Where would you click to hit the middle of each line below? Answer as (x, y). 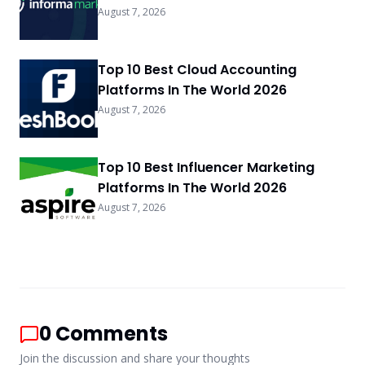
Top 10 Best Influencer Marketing (206, 168)
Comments (112, 334)
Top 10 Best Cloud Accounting (197, 70)
